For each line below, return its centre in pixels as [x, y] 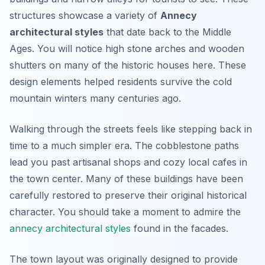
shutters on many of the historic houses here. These [128, 65]
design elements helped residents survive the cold [121, 82]
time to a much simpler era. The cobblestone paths [124, 146]
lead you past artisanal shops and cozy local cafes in [128, 162]
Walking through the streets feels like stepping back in [131, 129]
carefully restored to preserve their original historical [128, 195]
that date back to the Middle [167, 32]
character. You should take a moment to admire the [125, 212]
